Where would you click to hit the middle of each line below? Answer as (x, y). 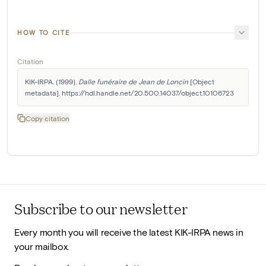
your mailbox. (42, 246)
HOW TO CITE (44, 32)
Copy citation (47, 118)
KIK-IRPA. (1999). (52, 81)
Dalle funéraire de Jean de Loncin (133, 81)
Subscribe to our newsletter (101, 209)
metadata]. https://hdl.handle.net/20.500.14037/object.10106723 (129, 93)
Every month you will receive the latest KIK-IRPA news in (129, 232)
